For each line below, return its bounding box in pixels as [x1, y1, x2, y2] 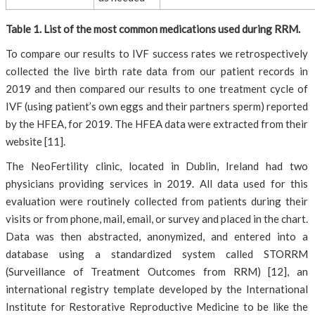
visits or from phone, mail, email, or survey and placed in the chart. [6, 212, 308, 225]
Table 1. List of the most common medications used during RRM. [6, 22, 300, 35]
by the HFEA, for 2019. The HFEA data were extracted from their [6, 117, 308, 130]
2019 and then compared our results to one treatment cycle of [6, 82, 308, 95]
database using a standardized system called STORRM [6, 247, 308, 260]
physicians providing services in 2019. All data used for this [6, 177, 308, 190]
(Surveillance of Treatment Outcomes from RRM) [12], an [6, 265, 308, 278]
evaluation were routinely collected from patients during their [6, 195, 308, 207]
